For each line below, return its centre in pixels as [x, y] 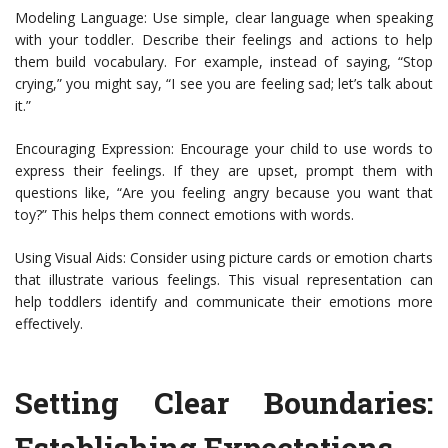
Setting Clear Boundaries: [224, 403]
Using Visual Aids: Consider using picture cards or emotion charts [224, 258]
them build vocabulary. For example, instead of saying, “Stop [224, 62]
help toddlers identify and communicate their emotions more [224, 302]
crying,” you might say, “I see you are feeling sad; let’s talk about [224, 84]
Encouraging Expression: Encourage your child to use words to [224, 149]
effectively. [49, 324]
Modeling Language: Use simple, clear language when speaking [224, 18]
